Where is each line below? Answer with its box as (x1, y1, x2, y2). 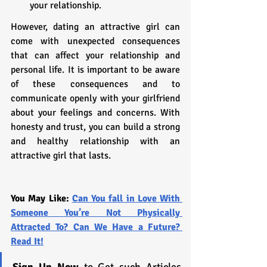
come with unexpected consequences (11, 35, 180, 47)
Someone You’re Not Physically (11, 206, 180, 219)
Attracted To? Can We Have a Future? (11, 221, 180, 233)
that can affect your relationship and (11, 49, 180, 61)
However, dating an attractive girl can (11, 20, 180, 33)
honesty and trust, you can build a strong (11, 120, 180, 133)
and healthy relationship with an (11, 135, 180, 147)
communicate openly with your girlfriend (11, 92, 180, 104)
